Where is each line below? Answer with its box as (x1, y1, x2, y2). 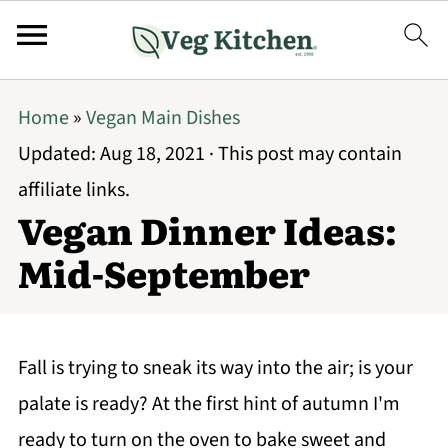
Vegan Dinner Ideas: (17, 203, 397, 256)
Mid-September (17, 246, 310, 299)
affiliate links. (17, 176, 130, 204)
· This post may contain (204, 140, 402, 168)
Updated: (17, 140, 100, 168)
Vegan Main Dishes (85, 104, 240, 132)
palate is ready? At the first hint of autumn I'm (17, 390, 400, 418)
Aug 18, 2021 (99, 140, 205, 168)
